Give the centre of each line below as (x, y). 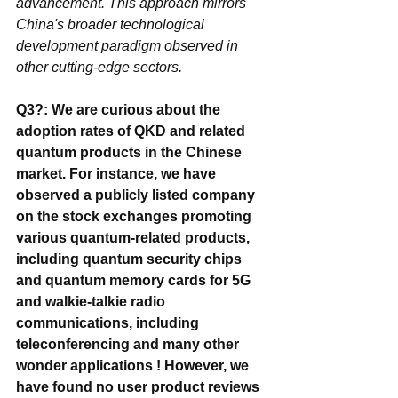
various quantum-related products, (135, 237)
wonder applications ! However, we (134, 365)
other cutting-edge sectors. (99, 67)
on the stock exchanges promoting (135, 216)
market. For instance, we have (118, 173)
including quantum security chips (131, 259)
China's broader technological (112, 24)
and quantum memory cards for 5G (135, 280)
